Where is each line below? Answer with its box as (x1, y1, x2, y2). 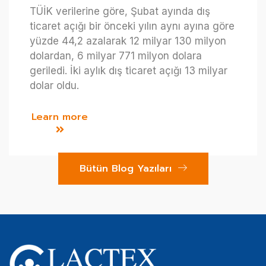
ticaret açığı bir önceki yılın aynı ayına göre (30, 20, 235, 33)
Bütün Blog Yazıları (79, 161, 172, 176)
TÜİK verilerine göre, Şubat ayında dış (30, 5, 210, 18)
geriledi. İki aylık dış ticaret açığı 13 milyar (30, 65, 227, 77)
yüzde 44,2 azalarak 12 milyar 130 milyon (30, 35, 226, 47)
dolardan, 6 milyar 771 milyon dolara (30, 50, 202, 62)
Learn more (31, 110, 88, 125)
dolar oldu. (30, 80, 79, 92)
